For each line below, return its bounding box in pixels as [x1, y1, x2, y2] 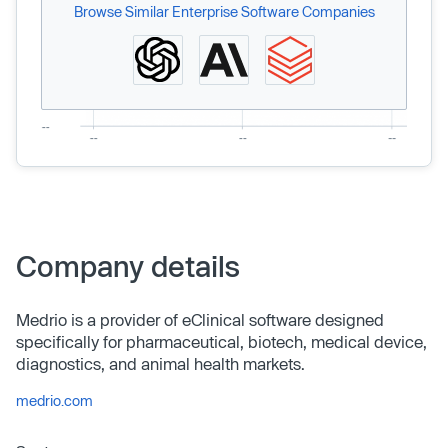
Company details [16, 248, 240, 283]
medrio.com [16, 391, 93, 409]
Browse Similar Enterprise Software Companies [73, 2, 375, 20]
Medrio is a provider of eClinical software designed [16, 309, 384, 329]
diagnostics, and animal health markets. [16, 353, 305, 373]
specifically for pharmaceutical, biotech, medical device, [16, 331, 427, 351]
